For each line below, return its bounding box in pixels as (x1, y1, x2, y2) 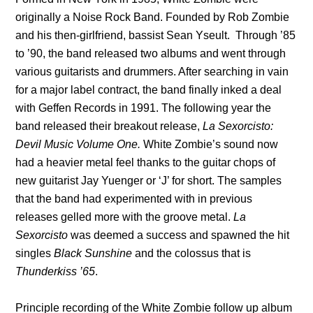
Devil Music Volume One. (15, 138, 141, 150)
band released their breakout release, (15, 119, 203, 132)
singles (15, 247, 54, 259)
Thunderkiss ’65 (15, 265, 96, 277)
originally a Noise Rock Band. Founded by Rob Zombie (15, 10, 290, 23)
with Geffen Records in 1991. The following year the (15, 101, 272, 114)
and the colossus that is (132, 247, 252, 259)
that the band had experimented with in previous (15, 192, 253, 205)
